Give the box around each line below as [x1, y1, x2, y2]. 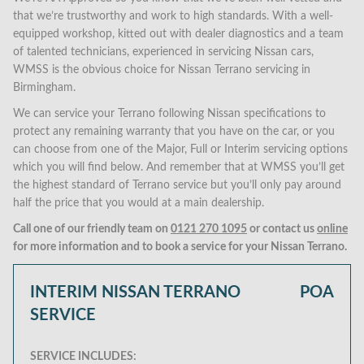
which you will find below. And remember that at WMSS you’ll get [13, 162, 344, 173]
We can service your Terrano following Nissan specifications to [13, 108, 326, 119]
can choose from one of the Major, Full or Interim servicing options [13, 144, 348, 155]
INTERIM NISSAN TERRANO [30, 284, 240, 301]
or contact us [247, 223, 317, 235]
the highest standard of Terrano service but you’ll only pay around [13, 180, 341, 191]
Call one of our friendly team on [13, 223, 171, 235]
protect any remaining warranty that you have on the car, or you [13, 126, 335, 137]
